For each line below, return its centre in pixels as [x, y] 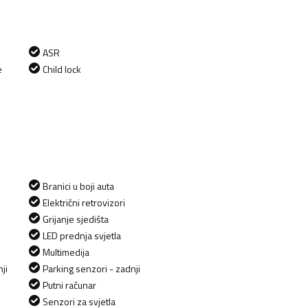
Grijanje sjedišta [76, 219]
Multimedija [66, 252]
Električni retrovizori [84, 202]
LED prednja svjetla [82, 235]
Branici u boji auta [78, 186]
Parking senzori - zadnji [91, 268]
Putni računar [69, 285]
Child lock [62, 69]
